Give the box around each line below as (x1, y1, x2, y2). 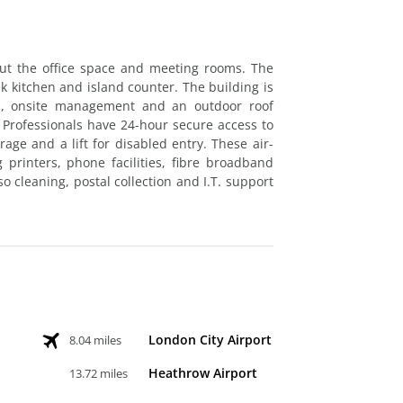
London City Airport (148, 330, 273, 348)
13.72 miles (69, 364, 129, 381)
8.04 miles (69, 331, 122, 348)
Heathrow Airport (148, 363, 258, 381)
